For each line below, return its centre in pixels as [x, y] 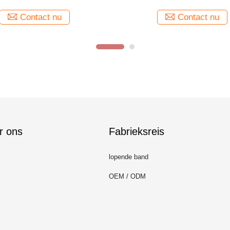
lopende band [129, 157]
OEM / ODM [127, 176]
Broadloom [192, 5]
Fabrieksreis [137, 131]
